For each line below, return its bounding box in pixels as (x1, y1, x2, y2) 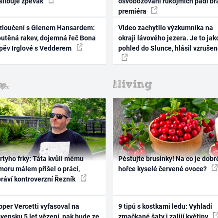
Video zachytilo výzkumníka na (118, 24, 213, 32)
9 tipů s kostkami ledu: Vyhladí (118, 202, 212, 210)
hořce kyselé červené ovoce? (118, 165, 208, 173)
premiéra (118, 7, 148, 15)
